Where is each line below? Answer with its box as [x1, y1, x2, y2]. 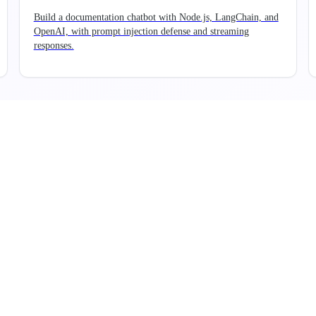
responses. [33, 40, 74, 51]
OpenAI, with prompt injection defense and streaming [33, 26, 249, 37]
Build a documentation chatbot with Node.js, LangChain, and [33, 12, 279, 23]
